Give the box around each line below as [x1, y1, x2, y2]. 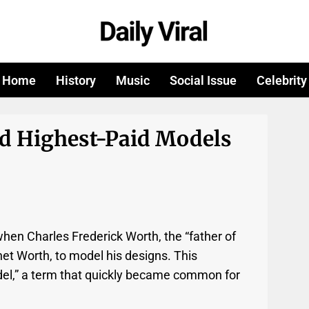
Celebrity [256, 72, 307, 88]
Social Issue [169, 72, 237, 88]
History [56, 72, 97, 88]
